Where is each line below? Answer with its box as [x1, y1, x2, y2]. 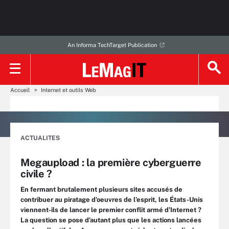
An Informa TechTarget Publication [67, 42, 157, 48]
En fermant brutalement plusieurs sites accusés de [20, 186, 182, 193]
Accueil [10, 87, 30, 93]
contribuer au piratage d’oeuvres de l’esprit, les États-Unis [20, 196, 203, 203]
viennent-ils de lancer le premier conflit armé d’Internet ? [20, 206, 201, 214]
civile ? [20, 168, 52, 180]
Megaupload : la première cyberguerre [20, 156, 201, 169]
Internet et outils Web [41, 87, 96, 93]
